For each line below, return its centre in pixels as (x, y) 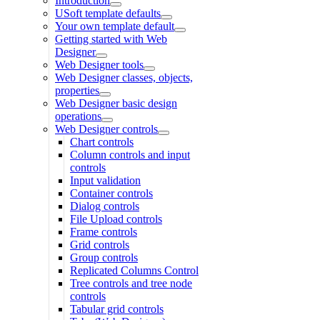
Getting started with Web (111, 39)
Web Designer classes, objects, (124, 77)
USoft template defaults (108, 13)
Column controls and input (130, 154)
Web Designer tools (99, 64)
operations (78, 116)
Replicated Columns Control (134, 270)
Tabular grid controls (117, 309)
